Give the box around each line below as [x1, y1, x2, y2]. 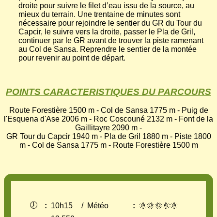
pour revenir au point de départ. [18, 53, 125, 62]
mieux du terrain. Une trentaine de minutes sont [18, 10, 180, 18]
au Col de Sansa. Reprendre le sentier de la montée [18, 45, 197, 53]
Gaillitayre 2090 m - [75, 124, 142, 132]
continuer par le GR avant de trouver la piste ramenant [18, 36, 203, 45]
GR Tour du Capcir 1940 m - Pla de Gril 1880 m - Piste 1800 [6, 132, 211, 141]
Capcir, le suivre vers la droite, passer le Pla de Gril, [18, 27, 195, 36]
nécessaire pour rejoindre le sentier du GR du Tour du [18, 18, 202, 27]
